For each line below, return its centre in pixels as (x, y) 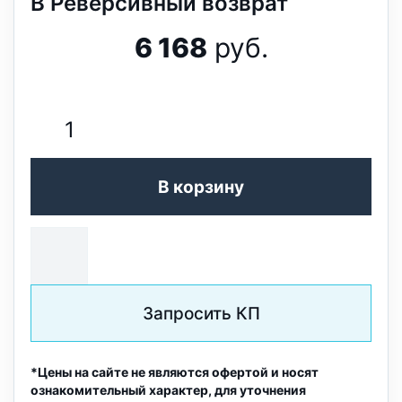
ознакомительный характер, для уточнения (168, 390)
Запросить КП (201, 313)
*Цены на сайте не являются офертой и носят (175, 372)
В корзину (201, 187)
